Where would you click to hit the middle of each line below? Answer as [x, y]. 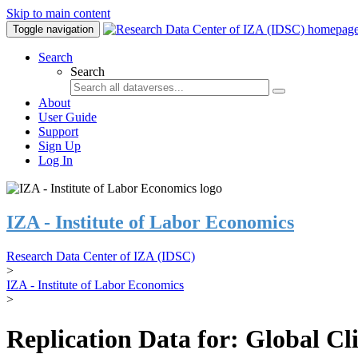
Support [58, 131]
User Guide [68, 117]
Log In [56, 160]
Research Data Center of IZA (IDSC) [101, 257]
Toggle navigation [53, 29]
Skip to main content [58, 13]
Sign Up [60, 146]
